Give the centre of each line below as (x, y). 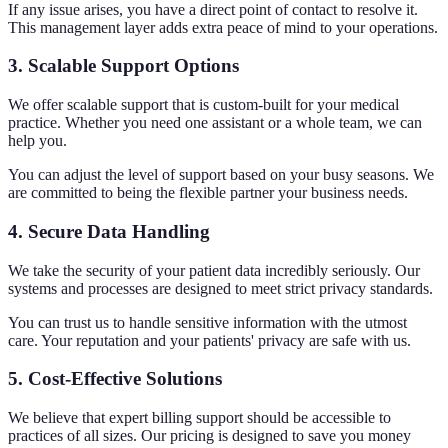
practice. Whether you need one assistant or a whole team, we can (215, 123)
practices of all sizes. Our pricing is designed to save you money (209, 436)
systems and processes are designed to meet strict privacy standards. (220, 288)
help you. (37, 141)
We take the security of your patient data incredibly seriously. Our (214, 270)
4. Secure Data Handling (109, 231)
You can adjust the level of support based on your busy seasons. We (221, 175)
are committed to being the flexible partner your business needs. (208, 193)
